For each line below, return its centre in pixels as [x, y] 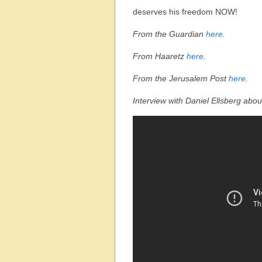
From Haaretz [160, 56]
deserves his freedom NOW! [185, 12]
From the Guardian [169, 34]
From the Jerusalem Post [181, 78]
